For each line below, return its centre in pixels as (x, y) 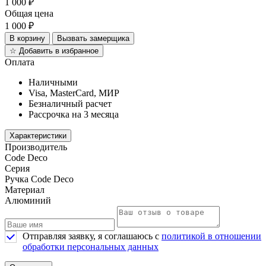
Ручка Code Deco (39, 179)
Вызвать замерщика (93, 38)
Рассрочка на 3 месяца (74, 114)
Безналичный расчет (70, 103)
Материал (25, 189)
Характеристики (38, 135)
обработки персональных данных (91, 246)
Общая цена (29, 13)
